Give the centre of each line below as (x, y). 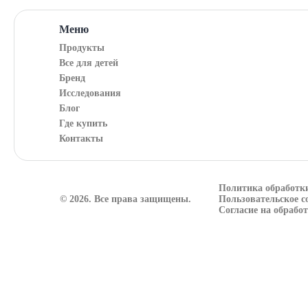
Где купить (83, 123)
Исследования (90, 93)
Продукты (81, 48)
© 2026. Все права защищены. (126, 199)
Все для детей (88, 63)
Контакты (81, 139)
